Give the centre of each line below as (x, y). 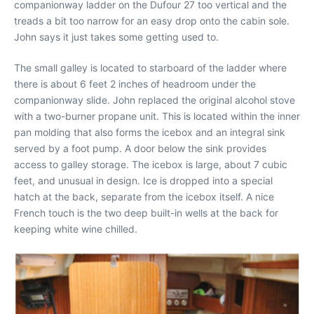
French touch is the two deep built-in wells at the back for (146, 212)
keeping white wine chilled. (76, 228)
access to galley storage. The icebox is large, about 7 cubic (151, 164)
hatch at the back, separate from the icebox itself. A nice (144, 196)
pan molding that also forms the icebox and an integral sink (150, 132)
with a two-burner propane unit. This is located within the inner (157, 116)
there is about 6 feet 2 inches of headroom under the (135, 83)
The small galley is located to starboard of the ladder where (150, 67)
